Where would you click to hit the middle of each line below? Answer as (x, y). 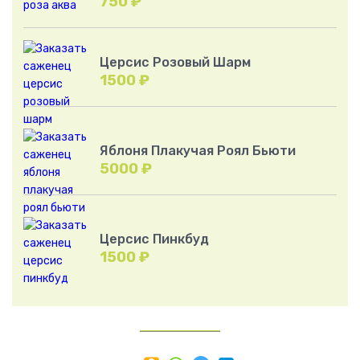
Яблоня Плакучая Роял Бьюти (198, 150)
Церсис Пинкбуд (154, 239)
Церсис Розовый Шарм (175, 62)
